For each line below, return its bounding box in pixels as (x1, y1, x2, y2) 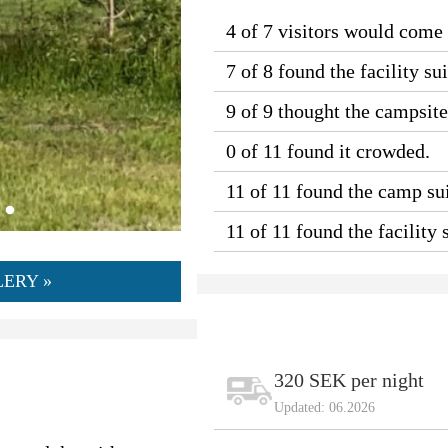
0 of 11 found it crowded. (225, 139, 430, 162)
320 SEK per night (273, 368, 424, 391)
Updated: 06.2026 (273, 399, 375, 415)
